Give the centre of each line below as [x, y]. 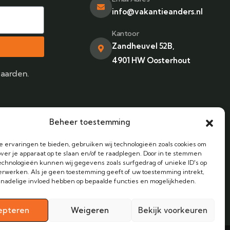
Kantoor [125, 33]
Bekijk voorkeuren [173, 210]
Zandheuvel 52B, [143, 46]
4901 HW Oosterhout [151, 60]
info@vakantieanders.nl [157, 12]
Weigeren [90, 210]
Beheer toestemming [90, 122]
